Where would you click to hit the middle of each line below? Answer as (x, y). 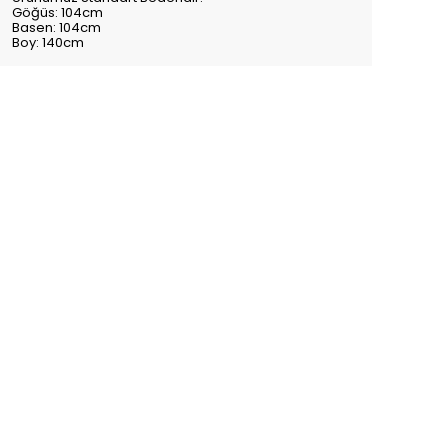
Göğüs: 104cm (57, 12)
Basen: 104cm (56, 27)
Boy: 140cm (48, 42)
